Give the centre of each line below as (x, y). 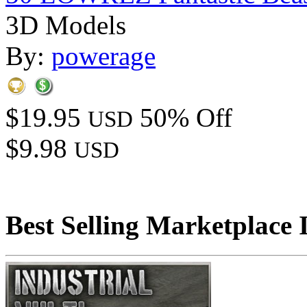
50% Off (186, 118)
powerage (103, 56)
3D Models (66, 25)
